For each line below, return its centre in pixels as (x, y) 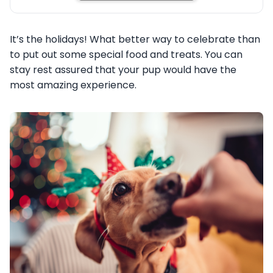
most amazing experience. (73, 85)
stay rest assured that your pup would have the (123, 69)
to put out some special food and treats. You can (126, 54)
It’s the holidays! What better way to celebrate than (135, 39)
